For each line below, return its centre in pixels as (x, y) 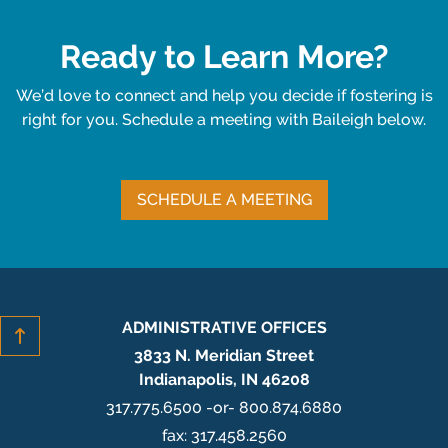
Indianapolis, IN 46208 (224, 379)
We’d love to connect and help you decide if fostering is (224, 95)
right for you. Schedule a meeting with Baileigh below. (224, 119)
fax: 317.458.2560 (224, 435)
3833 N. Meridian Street (224, 355)
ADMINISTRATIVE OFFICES (224, 327)
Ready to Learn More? (224, 56)
